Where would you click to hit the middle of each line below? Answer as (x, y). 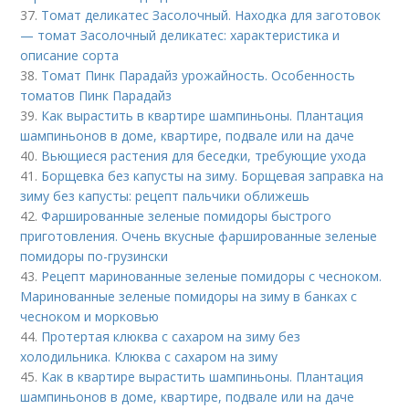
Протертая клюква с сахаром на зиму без (171, 336)
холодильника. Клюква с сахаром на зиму (149, 356)
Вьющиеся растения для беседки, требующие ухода (204, 155)
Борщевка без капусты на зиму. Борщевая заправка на (213, 175)
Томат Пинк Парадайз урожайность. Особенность (199, 75)
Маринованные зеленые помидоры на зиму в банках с (189, 296)
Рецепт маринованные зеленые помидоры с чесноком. (212, 276)
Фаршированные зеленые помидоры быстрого (187, 215)
